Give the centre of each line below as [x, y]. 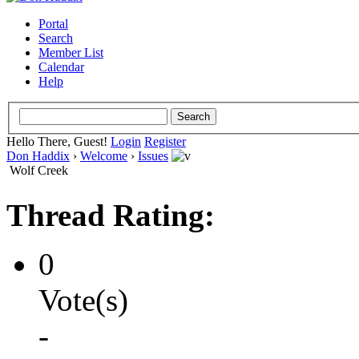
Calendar [61, 67]
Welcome [104, 155]
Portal [53, 24]
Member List [71, 52]
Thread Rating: [111, 215]
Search [56, 38]
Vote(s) [83, 300]
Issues [153, 155]
